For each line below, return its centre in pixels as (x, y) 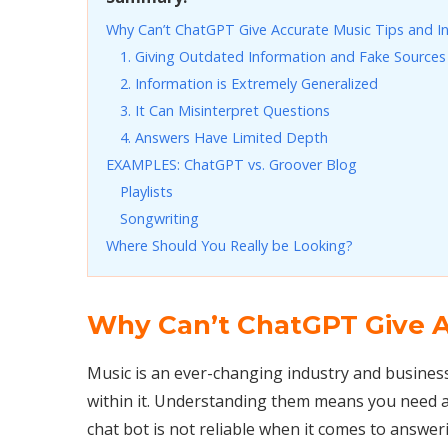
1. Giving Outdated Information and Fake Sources (283, 56)
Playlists (146, 191)
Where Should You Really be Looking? (229, 245)
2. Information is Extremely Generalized (249, 83)
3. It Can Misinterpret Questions (225, 110)
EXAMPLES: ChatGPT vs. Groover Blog (231, 164)
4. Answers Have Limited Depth (224, 137)
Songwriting (159, 218)
